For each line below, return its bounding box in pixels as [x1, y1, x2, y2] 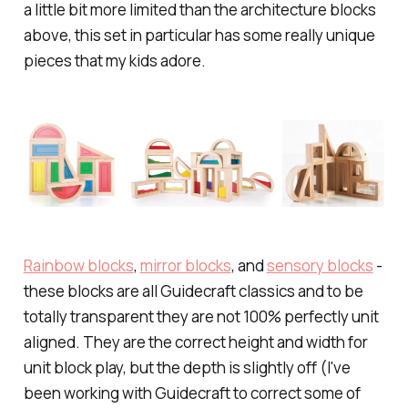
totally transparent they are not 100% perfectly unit [23, 305, 379, 327]
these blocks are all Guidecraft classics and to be [23, 280, 363, 301]
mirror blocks [139, 254, 231, 276]
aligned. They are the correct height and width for [23, 331, 368, 352]
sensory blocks [266, 254, 373, 276]
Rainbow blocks [23, 254, 134, 276]
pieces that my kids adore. [23, 50, 206, 72]
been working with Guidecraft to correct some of [23, 382, 361, 403]
